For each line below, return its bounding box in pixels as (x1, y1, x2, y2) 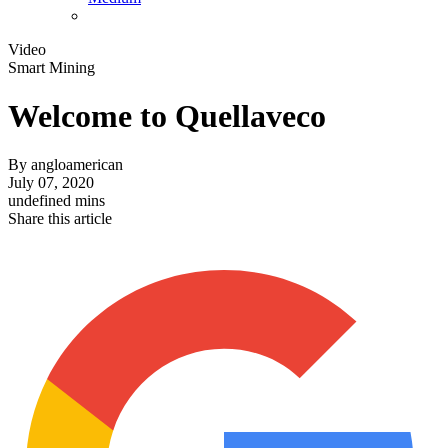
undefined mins (8, 192, 105, 210)
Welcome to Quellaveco (8, 98, 326, 135)
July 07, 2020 (8, 174, 94, 192)
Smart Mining (8, 58, 95, 76)
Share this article (8, 210, 112, 228)
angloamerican (31, 156, 123, 174)
